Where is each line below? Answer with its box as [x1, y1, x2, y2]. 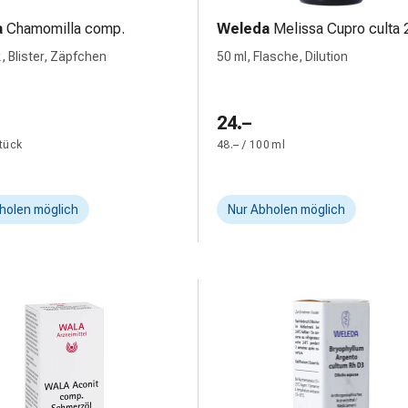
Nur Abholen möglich [228, 202, 345, 217]
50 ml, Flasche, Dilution [217, 49, 348, 64]
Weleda [217, 20, 270, 37]
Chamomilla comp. [6, 20, 125, 37]
